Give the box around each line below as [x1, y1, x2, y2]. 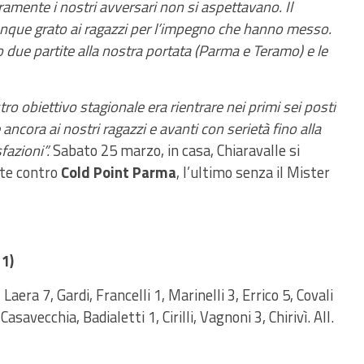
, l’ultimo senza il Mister [176, 161, 330, 184]
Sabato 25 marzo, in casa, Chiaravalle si [53, 139, 300, 162]
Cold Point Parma [58, 161, 176, 184]
